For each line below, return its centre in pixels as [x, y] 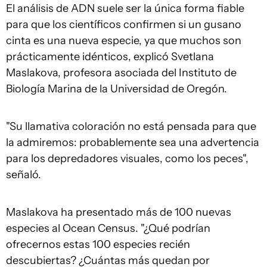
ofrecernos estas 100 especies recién [98, 245]
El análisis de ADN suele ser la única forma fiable [125, 9]
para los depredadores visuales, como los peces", [127, 159]
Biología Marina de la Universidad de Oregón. [117, 89]
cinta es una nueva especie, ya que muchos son [124, 41]
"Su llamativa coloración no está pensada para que [131, 127]
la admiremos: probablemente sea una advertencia [133, 143]
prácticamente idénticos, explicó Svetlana [110, 57]
